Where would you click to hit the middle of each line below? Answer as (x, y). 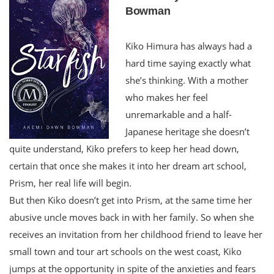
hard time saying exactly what (188, 63)
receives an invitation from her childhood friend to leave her (136, 234)
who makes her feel (167, 97)
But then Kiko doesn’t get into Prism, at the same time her (131, 200)
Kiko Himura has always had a (189, 46)
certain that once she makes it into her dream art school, (128, 165)
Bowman (148, 11)
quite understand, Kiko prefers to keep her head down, (124, 148)
